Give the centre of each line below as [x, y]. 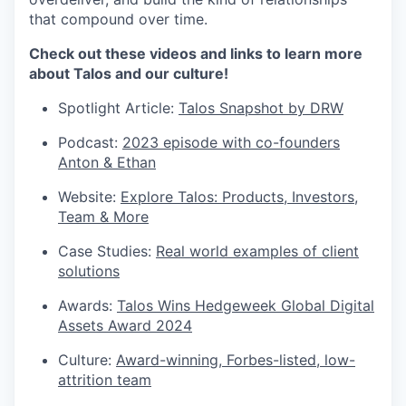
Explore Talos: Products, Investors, [239, 197]
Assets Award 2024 [125, 326]
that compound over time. [118, 19]
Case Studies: [107, 251]
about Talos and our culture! [129, 74]
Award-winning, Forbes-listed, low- [236, 360]
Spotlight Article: [118, 108]
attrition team [105, 380]
